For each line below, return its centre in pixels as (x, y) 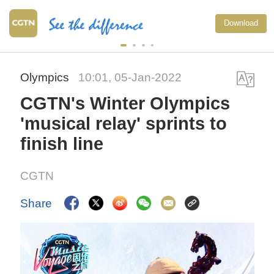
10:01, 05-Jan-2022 (130, 78)
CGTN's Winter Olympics (125, 104)
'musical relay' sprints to (124, 124)
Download (241, 23)
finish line (62, 144)
